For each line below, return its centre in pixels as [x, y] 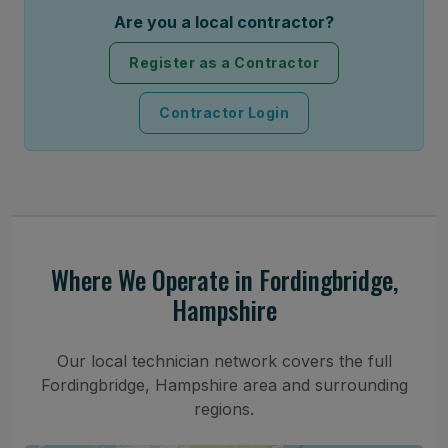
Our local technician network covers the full [224, 360]
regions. [224, 408]
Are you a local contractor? [224, 21]
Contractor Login [224, 113]
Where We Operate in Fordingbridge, [224, 279]
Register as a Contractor [224, 63]
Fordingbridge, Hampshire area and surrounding [224, 384]
